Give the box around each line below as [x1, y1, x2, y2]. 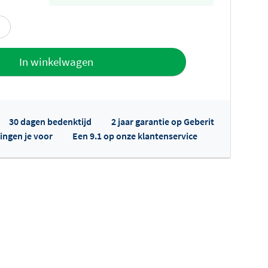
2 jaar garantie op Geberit [111, 115, 214, 127]
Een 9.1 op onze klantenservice [72, 129, 197, 142]
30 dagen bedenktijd [9, 115, 92, 127]
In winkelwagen [19, 54, 93, 69]
